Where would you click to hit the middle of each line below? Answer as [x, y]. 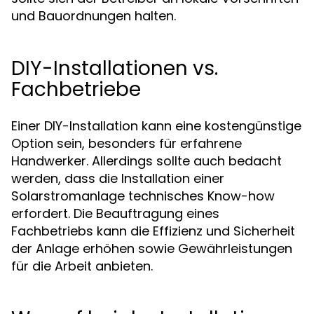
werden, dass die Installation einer [118, 178]
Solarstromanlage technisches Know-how [143, 196]
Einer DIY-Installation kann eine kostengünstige [156, 126]
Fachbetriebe [76, 89]
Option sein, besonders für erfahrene [127, 143]
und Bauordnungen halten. [94, 16]
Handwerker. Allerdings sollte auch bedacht [146, 161]
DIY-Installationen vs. [115, 68]
